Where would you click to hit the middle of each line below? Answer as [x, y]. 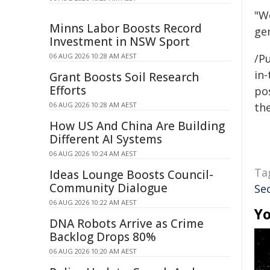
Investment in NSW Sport [120, 42]
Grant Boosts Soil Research [124, 77]
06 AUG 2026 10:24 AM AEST [93, 153]
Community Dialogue [108, 188]
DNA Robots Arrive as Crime [127, 224]
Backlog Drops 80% [103, 237]
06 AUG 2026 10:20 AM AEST [93, 251]
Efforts [68, 90]
